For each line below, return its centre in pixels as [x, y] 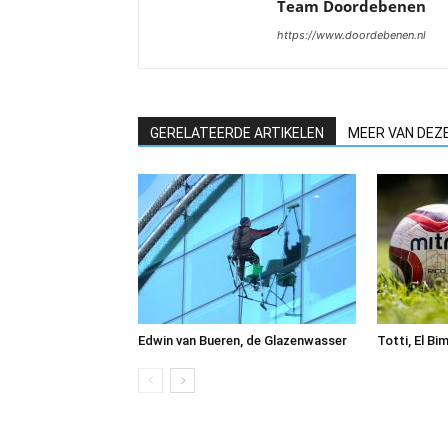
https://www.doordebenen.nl [351, 35]
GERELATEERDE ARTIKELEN [237, 133]
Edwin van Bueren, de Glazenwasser [242, 341]
